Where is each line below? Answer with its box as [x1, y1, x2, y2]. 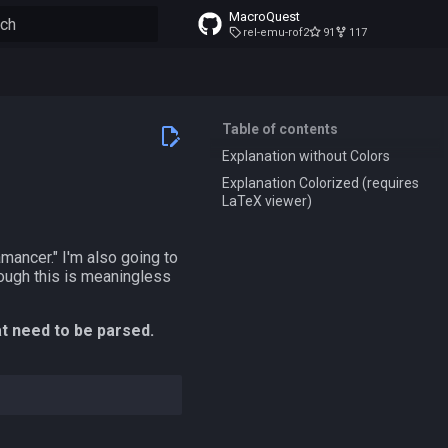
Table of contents [222, 121, 338, 137]
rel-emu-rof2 [243, 26, 309, 39]
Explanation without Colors [222, 147, 390, 164]
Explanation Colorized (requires [222, 174, 419, 191]
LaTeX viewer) [222, 192, 312, 209]
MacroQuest [229, 9, 300, 24]
